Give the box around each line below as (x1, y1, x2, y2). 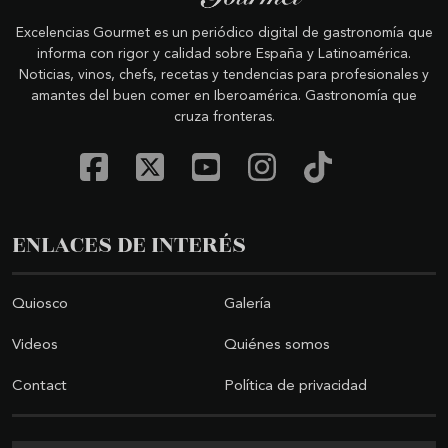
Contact (12, 379, 67, 395)
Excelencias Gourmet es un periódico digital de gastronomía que (15, 26, 433, 41)
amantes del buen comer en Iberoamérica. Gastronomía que (31, 89, 417, 104)
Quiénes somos (224, 337, 330, 353)
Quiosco (12, 296, 68, 312)
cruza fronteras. (173, 110, 275, 125)
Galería (224, 296, 271, 312)
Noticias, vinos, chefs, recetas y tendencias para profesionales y (19, 68, 429, 83)
